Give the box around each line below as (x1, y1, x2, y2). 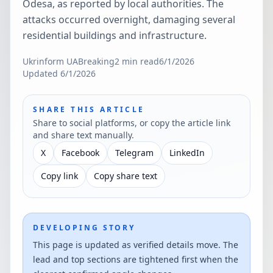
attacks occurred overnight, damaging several (23, 13, 235, 26)
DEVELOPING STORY (33, 222, 136, 233)
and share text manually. (33, 129, 134, 141)
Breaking (78, 55, 115, 67)
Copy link (41, 170, 78, 182)
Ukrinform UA (23, 55, 78, 67)
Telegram (115, 147, 154, 158)
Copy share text (94, 170, 157, 182)
